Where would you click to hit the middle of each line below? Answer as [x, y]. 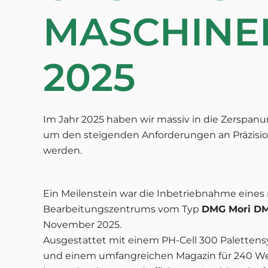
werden [62, 150]
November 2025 [81, 225]
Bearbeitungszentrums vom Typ [122, 209]
